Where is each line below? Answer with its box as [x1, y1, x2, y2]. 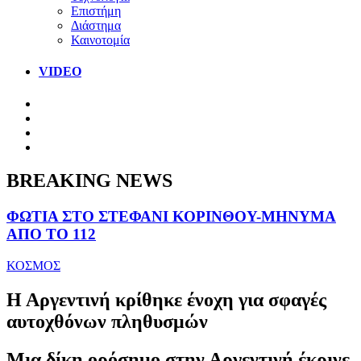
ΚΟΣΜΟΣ [6, 259, 60, 273]
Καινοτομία [71, 32, 130, 47]
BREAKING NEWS [6, 170, 172, 192]
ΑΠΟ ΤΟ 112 [6, 226, 96, 243]
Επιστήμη [71, 3, 121, 18]
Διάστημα [71, 18, 121, 32]
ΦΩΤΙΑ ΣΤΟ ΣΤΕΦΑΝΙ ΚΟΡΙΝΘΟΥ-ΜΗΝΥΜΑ [6, 208, 336, 226]
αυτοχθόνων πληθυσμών [6, 310, 208, 332]
